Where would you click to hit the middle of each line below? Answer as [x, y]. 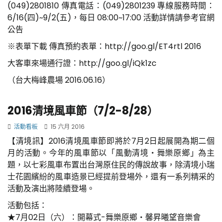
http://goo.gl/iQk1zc [118, 63]
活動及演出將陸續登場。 [51, 188]
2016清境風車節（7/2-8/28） [83, 111]
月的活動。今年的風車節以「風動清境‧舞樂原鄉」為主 [111, 153]
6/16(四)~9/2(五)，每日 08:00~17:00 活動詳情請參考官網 [111, 17]
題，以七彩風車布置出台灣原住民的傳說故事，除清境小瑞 [111, 165]
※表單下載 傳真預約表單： [56, 46]
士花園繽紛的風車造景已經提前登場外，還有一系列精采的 [111, 176]
